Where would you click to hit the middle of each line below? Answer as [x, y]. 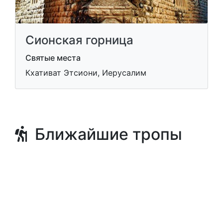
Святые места [53, 57]
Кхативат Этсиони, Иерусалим [86, 72]
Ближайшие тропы [105, 134]
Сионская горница [79, 40]
